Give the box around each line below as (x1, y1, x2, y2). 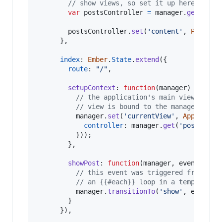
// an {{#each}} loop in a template (76, 177, 211, 186)
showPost (68, 159, 100, 167)
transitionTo (108, 187, 155, 195)
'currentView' (123, 111, 175, 120)
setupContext (68, 83, 115, 92)
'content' (147, 27, 183, 35)
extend (135, 55, 159, 63)
